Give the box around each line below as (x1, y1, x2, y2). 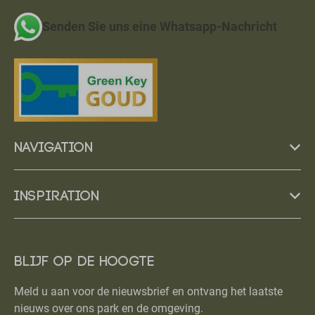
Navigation (14, 141, 93, 156)
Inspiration (14, 189, 99, 205)
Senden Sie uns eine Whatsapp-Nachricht (42, 19, 277, 34)
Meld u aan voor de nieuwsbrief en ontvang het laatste (14, 285, 283, 299)
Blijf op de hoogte (14, 255, 154, 270)
